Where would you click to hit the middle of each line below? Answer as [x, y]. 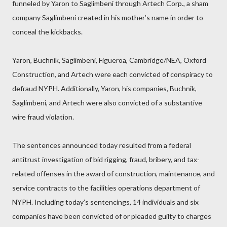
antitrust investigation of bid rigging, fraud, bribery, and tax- [106, 159]
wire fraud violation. [43, 117]
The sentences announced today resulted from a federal [102, 145]
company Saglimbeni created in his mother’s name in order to [108, 17]
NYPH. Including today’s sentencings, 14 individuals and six [105, 202]
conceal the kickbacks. [47, 32]
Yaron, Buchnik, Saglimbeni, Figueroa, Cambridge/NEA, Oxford [109, 60]
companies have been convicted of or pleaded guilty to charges [112, 216]
